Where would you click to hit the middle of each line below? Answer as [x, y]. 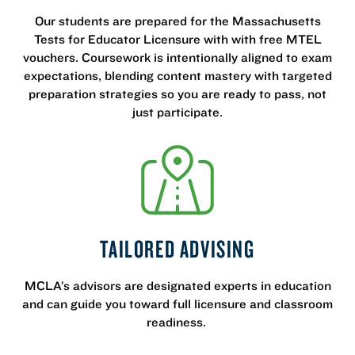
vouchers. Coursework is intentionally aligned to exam [177, 57]
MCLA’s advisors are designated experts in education [177, 285]
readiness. [177, 321]
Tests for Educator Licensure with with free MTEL [177, 38]
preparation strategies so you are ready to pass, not [177, 93]
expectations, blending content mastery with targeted [177, 75]
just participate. [177, 111]
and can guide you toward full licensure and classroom [177, 303]
